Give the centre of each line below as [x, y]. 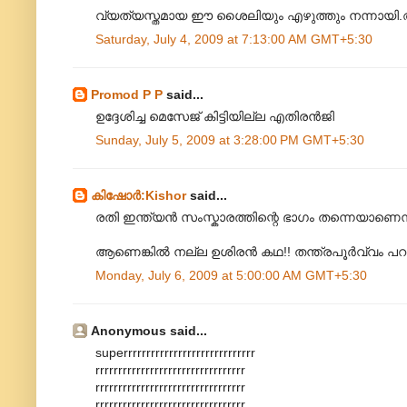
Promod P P [127, 95]
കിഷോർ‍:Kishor [139, 196]
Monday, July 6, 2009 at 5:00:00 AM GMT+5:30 [231, 276]
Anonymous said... [149, 331]
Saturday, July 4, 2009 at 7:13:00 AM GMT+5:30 [234, 40]
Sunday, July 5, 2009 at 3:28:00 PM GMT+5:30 [230, 140]
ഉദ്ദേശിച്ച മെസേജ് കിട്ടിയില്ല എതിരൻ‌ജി [215, 117]
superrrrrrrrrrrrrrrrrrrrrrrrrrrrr [175, 353]
